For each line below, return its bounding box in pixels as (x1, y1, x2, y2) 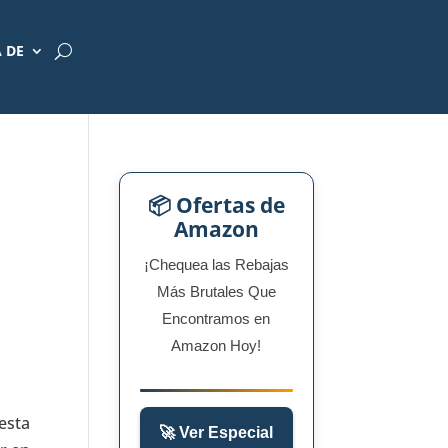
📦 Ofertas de (147, 191, 285, 219)
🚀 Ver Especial (159, 424, 274, 442)
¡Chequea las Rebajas (143, 256, 289, 273)
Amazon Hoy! (171, 337, 262, 354)
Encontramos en (162, 310, 271, 327)
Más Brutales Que (156, 283, 276, 300)
